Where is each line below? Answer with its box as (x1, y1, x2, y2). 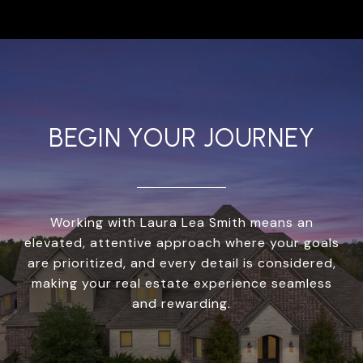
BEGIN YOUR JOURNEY (48, 122, 315, 153)
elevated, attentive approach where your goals (23, 233, 340, 251)
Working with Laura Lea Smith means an (49, 213, 314, 231)
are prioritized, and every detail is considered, (27, 254, 336, 271)
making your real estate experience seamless (31, 274, 332, 292)
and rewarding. (132, 294, 231, 312)
